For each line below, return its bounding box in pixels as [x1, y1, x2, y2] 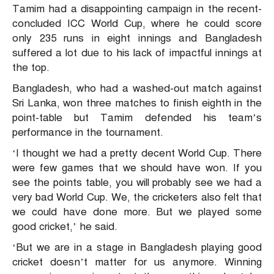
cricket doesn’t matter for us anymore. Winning [12, 256, 262, 269]
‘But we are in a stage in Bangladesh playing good [12, 241, 262, 254]
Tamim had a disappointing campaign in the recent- [12, 2, 262, 16]
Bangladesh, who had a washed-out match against [12, 82, 262, 95]
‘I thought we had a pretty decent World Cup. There [12, 147, 262, 160]
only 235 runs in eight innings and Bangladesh [12, 32, 262, 45]
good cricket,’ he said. [12, 220, 117, 234]
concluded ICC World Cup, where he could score [12, 17, 262, 31]
